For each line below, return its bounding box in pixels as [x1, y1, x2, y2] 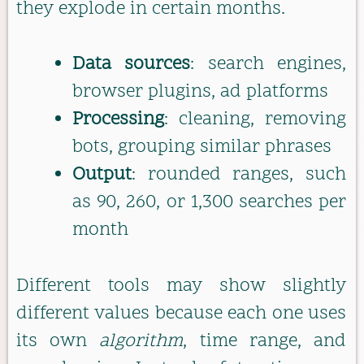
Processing [72, 107, 164, 133]
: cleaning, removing [164, 107, 346, 133]
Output [72, 162, 132, 188]
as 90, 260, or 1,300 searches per [72, 190, 346, 216]
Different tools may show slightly [16, 273, 346, 299]
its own [16, 328, 100, 354]
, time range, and [183, 328, 347, 354]
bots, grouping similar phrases [72, 135, 331, 161]
